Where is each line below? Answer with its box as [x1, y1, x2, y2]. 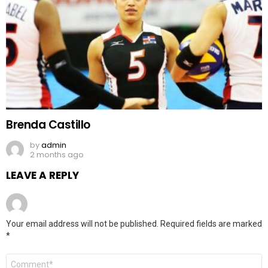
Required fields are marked [160, 218, 262, 229]
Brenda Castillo [6, 116, 90, 133]
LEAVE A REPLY [6, 167, 79, 182]
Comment [6, 252, 49, 264]
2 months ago [30, 148, 84, 160]
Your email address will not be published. [6, 218, 159, 229]
